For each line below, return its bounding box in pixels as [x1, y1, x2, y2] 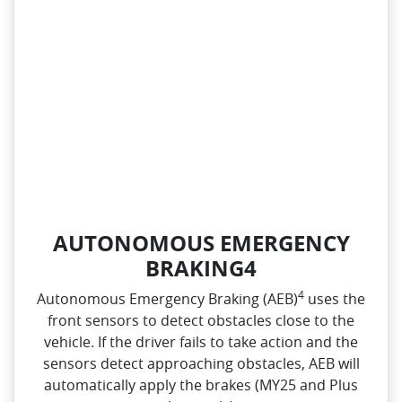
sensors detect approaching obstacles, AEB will [42, 353, 360, 373]
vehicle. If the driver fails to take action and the [44, 331, 358, 352]
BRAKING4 [145, 252, 257, 283]
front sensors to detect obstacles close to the [48, 310, 354, 330]
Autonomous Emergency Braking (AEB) [37, 288, 298, 309]
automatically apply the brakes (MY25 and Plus [44, 374, 358, 395]
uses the [304, 288, 365, 309]
